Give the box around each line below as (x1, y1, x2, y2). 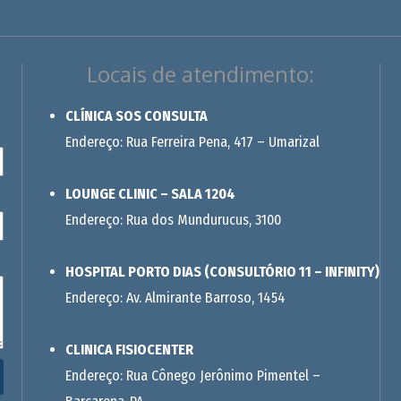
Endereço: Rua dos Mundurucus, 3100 (64, 211, 281, 228)
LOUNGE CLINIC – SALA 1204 (64, 185, 235, 202)
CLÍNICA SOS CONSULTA (64, 107, 208, 124)
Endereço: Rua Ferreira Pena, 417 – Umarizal (64, 133, 320, 150)
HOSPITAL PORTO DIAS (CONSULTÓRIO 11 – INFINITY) (64, 263, 380, 280)
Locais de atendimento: (87, 60, 315, 88)
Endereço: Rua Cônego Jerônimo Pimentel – (64, 367, 320, 384)
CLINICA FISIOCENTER (64, 341, 193, 358)
